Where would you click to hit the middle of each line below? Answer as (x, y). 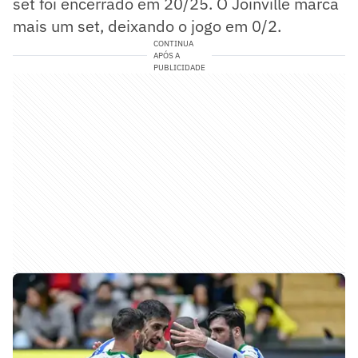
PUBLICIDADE (179, 67)
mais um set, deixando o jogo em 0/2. (147, 26)
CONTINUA (173, 43)
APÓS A (166, 55)
